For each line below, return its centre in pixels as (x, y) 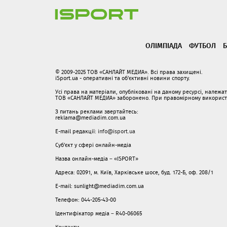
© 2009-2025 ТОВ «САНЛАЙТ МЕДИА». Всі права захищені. (129, 72)
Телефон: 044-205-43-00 (86, 200)
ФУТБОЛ (202, 45)
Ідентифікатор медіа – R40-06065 (99, 213)
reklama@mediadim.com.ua (90, 118)
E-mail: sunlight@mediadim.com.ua (100, 186)
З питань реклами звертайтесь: (97, 111)
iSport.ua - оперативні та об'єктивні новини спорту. (123, 78)
